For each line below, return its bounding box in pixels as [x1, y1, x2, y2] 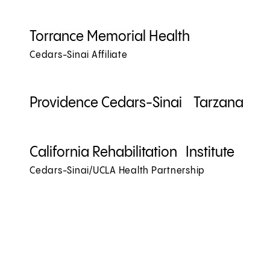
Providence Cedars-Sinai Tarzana [30, 96, 243, 111]
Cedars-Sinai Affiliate [30, 50, 128, 61]
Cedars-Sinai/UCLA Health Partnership [30, 166, 205, 177]
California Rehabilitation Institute [30, 145, 234, 161]
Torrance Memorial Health [30, 30, 190, 45]
